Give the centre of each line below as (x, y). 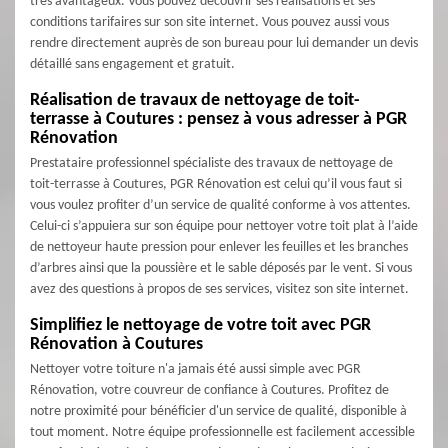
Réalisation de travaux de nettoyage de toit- (195, 100)
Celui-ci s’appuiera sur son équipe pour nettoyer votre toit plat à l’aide (224, 226)
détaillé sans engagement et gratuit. (132, 64)
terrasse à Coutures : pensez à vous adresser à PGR (218, 119)
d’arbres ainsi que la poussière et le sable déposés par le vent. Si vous (221, 268)
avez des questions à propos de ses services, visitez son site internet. (219, 289)
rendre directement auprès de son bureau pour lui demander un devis (224, 43)
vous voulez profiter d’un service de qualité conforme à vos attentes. (220, 205)
